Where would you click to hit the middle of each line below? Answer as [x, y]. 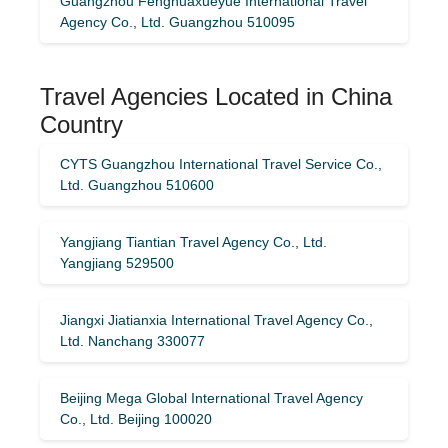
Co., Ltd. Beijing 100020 [136, 418]
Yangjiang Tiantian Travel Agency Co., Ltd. [193, 241]
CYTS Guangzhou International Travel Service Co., [221, 163]
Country [81, 124]
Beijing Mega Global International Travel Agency [211, 397]
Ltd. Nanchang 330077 [132, 340]
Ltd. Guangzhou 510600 [137, 184]
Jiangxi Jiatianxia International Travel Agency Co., [216, 319]
